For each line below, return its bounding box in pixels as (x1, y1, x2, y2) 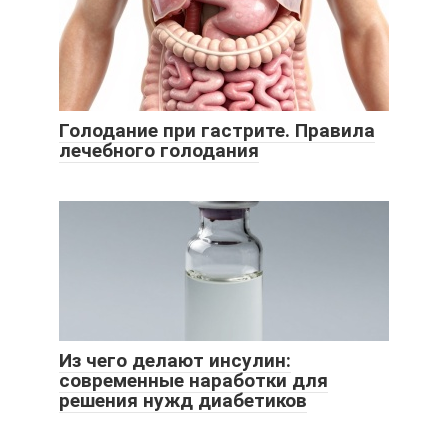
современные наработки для (59, 369, 328, 393)
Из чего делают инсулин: (59, 349, 291, 373)
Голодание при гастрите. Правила (59, 119, 375, 143)
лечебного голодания (59, 139, 259, 163)
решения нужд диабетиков (59, 389, 307, 413)
